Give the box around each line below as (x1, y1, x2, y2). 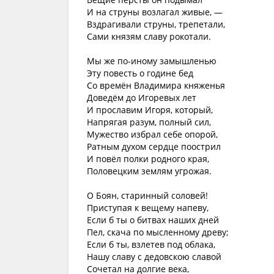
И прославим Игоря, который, (87, 104, 213, 116)
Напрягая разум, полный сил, (87, 116, 211, 128)
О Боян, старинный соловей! (87, 190, 208, 201)
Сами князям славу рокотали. (87, 31, 211, 42)
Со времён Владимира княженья (87, 80, 225, 91)
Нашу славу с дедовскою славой (87, 251, 221, 262)
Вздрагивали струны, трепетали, (87, 18, 225, 30)
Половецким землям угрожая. (87, 165, 212, 177)
